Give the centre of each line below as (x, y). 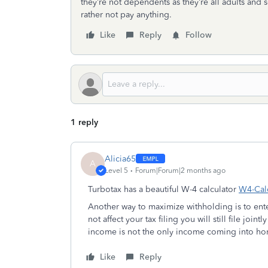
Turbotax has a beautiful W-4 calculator (163, 189)
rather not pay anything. (127, 15)
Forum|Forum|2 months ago (180, 170)
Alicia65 (120, 159)
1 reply (84, 122)
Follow (199, 35)
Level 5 (116, 170)
